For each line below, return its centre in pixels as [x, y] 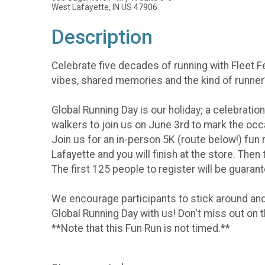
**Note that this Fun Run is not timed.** [141, 228]
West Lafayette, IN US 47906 [104, 7]
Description [102, 37]
